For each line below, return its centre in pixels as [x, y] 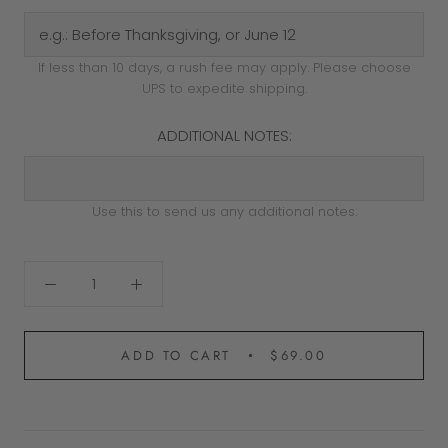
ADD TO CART [176, 355]
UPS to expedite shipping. [224, 88]
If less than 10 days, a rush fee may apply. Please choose [224, 67]
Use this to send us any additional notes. [224, 211]
